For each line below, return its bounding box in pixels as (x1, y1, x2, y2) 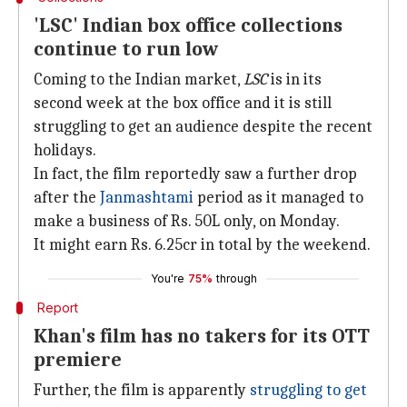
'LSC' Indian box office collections (34, 14, 342, 37)
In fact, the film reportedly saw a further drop (34, 164, 357, 184)
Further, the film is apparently (34, 381, 250, 400)
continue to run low (34, 37, 218, 61)
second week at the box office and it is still (34, 94, 332, 113)
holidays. (34, 141, 96, 160)
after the (34, 188, 100, 207)
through (215, 272, 257, 285)
